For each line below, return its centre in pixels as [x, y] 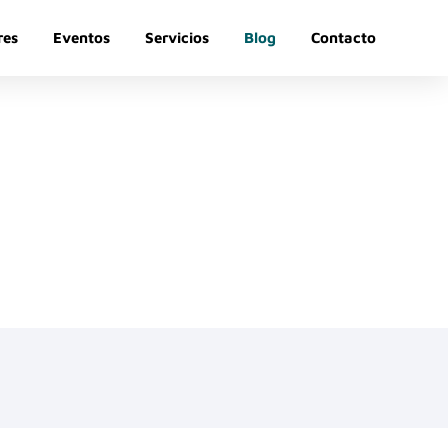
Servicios [176, 37]
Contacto [343, 37]
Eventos [81, 37]
